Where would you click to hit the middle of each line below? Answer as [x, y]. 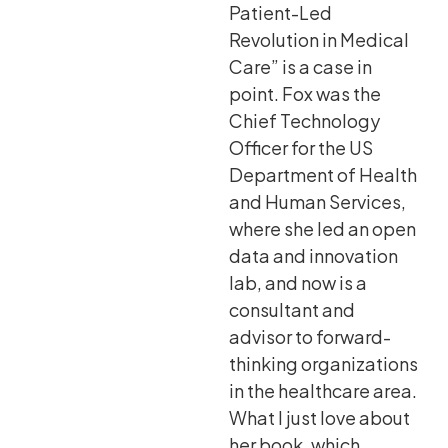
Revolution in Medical [318, 40]
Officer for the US [300, 148]
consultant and [291, 310]
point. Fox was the [304, 94]
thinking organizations [323, 364]
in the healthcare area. [322, 391]
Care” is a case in [300, 67]
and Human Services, [317, 202]
